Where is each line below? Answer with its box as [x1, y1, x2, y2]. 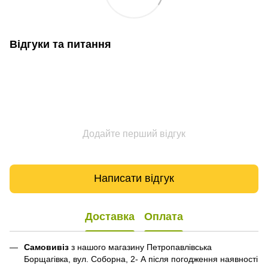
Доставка [85, 211, 135, 223]
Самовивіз [24, 242, 69, 252]
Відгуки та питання [10, 38, 111, 50]
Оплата [144, 211, 183, 223]
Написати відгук [94, 172, 174, 185]
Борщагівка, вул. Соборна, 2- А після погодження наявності [24, 254, 258, 264]
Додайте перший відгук [83, 128, 185, 139]
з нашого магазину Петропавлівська [69, 242, 212, 252]
